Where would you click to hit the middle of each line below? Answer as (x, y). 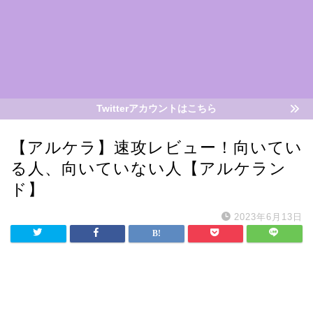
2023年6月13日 (268, 217)
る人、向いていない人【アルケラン (148, 168)
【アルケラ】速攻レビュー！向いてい (156, 147)
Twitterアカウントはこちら (156, 109)
